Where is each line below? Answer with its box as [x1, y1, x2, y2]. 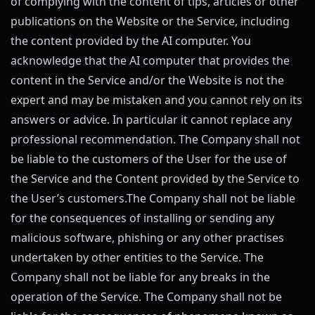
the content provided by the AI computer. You [11, 33, 251, 49]
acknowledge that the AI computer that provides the [11, 53, 290, 68]
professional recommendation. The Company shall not [11, 131, 300, 147]
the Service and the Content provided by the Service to [11, 171, 300, 186]
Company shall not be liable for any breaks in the [11, 269, 270, 285]
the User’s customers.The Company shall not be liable [11, 191, 295, 206]
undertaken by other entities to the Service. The [11, 250, 264, 265]
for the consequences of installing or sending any [11, 210, 274, 226]
